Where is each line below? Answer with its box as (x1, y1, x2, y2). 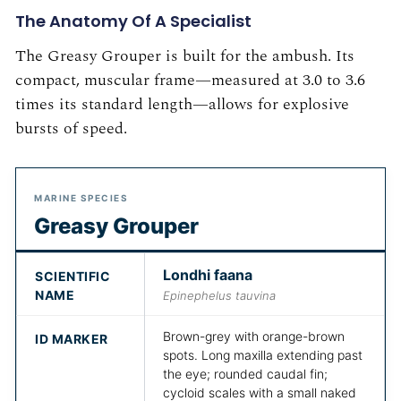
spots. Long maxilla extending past (163, 346, 363, 363)
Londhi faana (163, 265, 252, 284)
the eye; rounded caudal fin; (163, 365, 328, 381)
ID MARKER (35, 330, 108, 346)
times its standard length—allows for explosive (15, 91, 349, 116)
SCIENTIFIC (35, 268, 110, 284)
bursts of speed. (15, 115, 127, 141)
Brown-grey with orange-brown (163, 328, 345, 344)
